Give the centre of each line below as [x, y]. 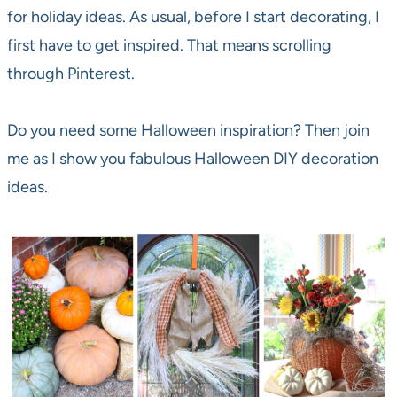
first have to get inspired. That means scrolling [169, 46]
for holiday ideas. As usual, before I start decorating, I [193, 17]
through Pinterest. [71, 74]
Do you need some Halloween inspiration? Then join [188, 131]
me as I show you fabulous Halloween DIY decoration [193, 159]
